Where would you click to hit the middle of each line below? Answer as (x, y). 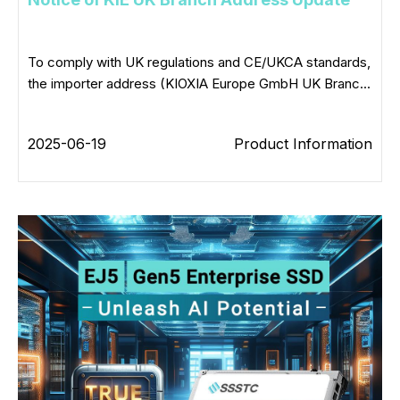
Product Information (303, 144)
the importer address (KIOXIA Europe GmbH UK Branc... (199, 84)
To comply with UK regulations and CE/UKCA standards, (199, 62)
